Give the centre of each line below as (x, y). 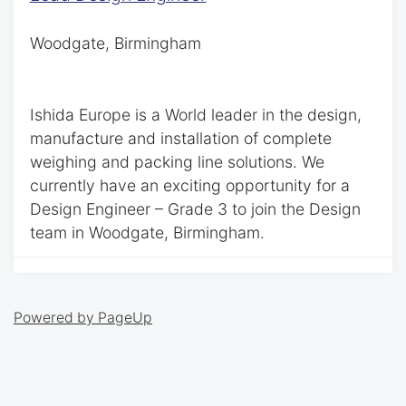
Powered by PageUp (83, 317)
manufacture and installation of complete (180, 139)
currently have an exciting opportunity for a (189, 186)
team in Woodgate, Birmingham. (147, 233)
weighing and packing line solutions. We (177, 162)
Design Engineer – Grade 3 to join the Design (195, 209)
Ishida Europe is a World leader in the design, (195, 115)
